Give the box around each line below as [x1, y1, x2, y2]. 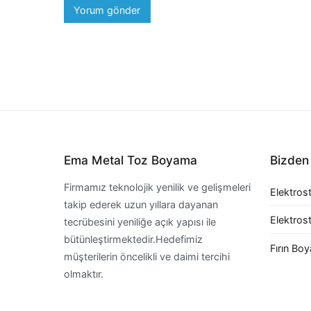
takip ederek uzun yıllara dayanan [64, 198, 218, 210]
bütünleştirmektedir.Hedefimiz [64, 233, 203, 245]
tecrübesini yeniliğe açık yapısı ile [64, 215, 216, 228]
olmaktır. [64, 267, 103, 280]
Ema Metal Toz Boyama [64, 153, 197, 168]
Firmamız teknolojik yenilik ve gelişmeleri [64, 180, 251, 193]
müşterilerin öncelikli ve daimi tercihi [64, 250, 230, 262]
